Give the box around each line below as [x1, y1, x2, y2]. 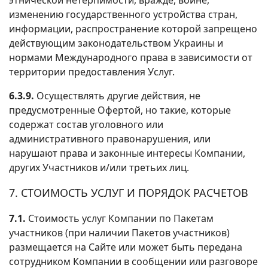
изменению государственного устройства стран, [9, 7, 237, 21]
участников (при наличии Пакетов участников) [9, 226, 230, 239]
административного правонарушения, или [9, 132, 211, 145]
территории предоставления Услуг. [9, 65, 175, 78]
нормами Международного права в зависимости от [9, 50, 252, 64]
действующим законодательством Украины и [9, 36, 223, 50]
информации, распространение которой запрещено [9, 22, 257, 35]
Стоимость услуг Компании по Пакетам [26, 211, 214, 225]
